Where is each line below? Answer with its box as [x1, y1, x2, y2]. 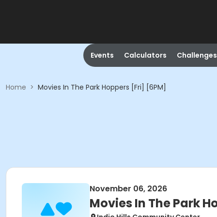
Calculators [124, 50, 167, 60]
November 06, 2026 [90, 183, 167, 194]
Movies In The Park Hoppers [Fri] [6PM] [38, 82, 166, 92]
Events [90, 50, 114, 60]
